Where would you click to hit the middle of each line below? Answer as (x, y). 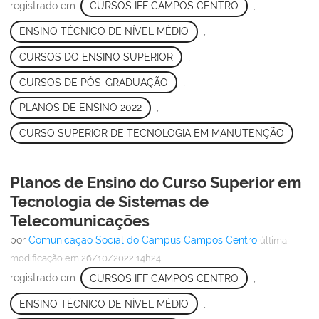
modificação (36, 258)
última (273, 241)
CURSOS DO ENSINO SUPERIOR (96, 57)
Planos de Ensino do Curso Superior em (156, 183)
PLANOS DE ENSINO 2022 (80, 108)
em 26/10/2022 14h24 (112, 258)
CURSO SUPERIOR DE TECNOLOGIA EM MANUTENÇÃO (151, 134)
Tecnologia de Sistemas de (109, 202)
